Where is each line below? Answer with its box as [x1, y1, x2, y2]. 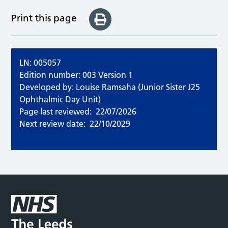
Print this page [11, 12, 77, 24]
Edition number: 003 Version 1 [19, 70, 133, 80]
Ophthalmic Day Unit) [19, 94, 101, 105]
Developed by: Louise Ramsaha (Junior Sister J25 [19, 82, 201, 93]
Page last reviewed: [19, 106, 92, 117]
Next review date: [19, 119, 86, 129]
